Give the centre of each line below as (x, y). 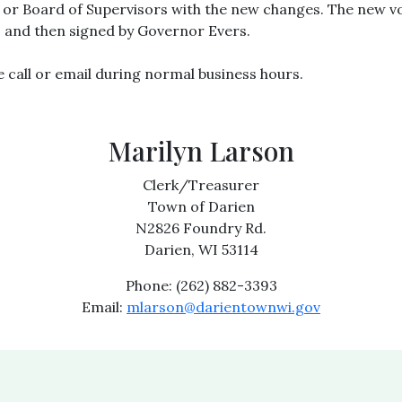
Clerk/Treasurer (201, 185)
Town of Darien (201, 206)
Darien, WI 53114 (201, 249)
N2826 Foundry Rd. (201, 228)
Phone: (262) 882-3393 (201, 285)
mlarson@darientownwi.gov (223, 307)
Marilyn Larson (201, 151)
